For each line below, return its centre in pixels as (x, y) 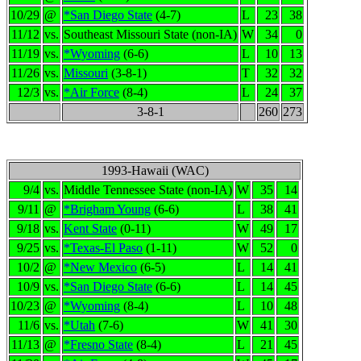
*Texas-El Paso (103, 248)
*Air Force (91, 92)
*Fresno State (98, 344)
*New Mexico (100, 267)
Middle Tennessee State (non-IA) (148, 190)
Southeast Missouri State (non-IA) (150, 34)
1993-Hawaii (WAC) (155, 170)
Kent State (90, 228)
